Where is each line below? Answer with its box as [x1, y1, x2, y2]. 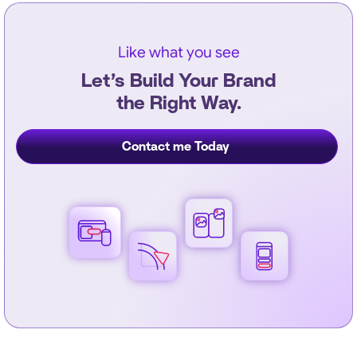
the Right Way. [116, 93, 241, 113]
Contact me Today [121, 139, 229, 153]
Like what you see [117, 41, 240, 61]
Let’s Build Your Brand [81, 71, 276, 91]
